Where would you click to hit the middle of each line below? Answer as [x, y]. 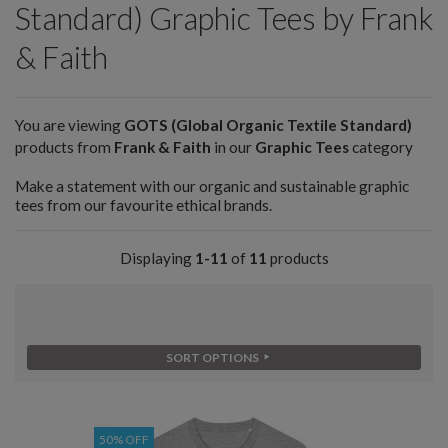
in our [233, 146]
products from [64, 146]
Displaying [157, 258]
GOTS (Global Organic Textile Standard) [268, 124]
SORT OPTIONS [213, 358]
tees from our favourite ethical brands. [143, 205]
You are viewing [69, 124]
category [381, 146]
